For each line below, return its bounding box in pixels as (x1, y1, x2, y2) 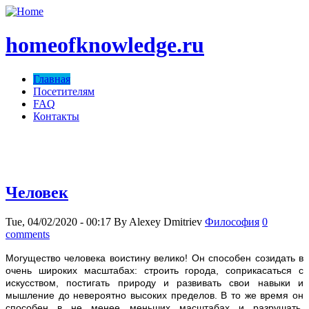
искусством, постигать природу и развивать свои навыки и (6, 277, 303, 288)
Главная (33, 72, 70, 85)
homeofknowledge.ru (6, 32, 204, 58)
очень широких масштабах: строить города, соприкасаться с (6, 264, 303, 276)
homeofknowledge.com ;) (99, 133, 210, 146)
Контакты (33, 110, 79, 122)
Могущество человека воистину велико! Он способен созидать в (6, 252, 303, 263)
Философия (205, 215, 259, 228)
